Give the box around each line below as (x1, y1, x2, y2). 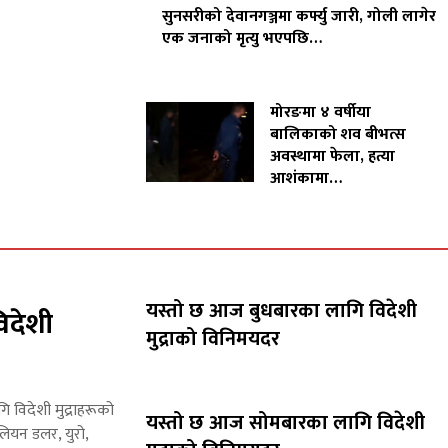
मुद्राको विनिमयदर (146, 322, 281, 357)
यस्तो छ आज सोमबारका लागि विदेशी (146, 406, 426, 441)
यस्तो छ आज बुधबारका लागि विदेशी (146, 294, 418, 329)
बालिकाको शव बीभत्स (270, 121, 407, 149)
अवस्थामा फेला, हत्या (270, 143, 396, 171)
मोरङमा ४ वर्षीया (270, 99, 372, 127)
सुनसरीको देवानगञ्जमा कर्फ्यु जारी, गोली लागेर (162, 3, 437, 31)
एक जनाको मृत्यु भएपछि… (162, 25, 323, 53)
